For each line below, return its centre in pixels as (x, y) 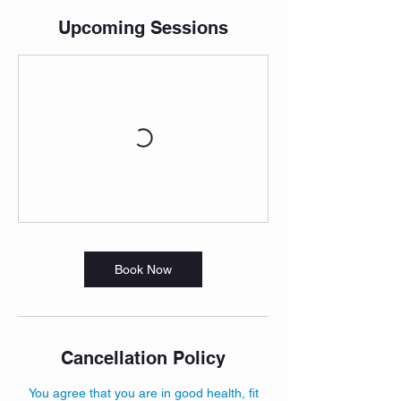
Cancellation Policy (143, 358)
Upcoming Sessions (143, 27)
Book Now (143, 269)
